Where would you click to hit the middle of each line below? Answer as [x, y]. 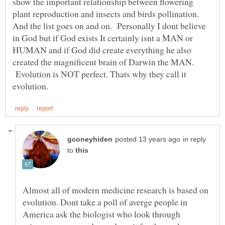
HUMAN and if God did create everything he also [102, 50]
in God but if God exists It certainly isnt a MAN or [103, 38]
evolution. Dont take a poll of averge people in [105, 202]
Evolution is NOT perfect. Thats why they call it [99, 74]
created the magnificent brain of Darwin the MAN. [105, 62]
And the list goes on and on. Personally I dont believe [109, 26]
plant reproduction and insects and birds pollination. [106, 14]
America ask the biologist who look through [101, 214]
